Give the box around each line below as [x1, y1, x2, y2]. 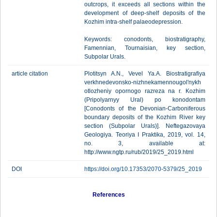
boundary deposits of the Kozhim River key [84, 114, 205, 121]
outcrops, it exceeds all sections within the [84, 1, 205, 8]
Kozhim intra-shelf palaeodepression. [84, 18, 183, 25]
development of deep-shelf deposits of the [84, 10, 205, 16]
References [92, 191, 125, 198]
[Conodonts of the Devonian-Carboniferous [84, 105, 205, 112]
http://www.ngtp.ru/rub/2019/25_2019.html [84, 149, 194, 155]
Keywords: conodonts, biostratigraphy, [84, 36, 205, 43]
